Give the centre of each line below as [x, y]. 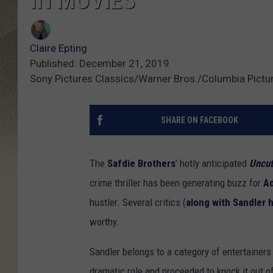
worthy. [105, 222]
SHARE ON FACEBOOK [199, 120]
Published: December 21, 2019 [100, 63]
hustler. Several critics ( [138, 202]
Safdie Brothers [141, 163]
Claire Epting [58, 48]
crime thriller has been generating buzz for [176, 183]
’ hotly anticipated [212, 163]
